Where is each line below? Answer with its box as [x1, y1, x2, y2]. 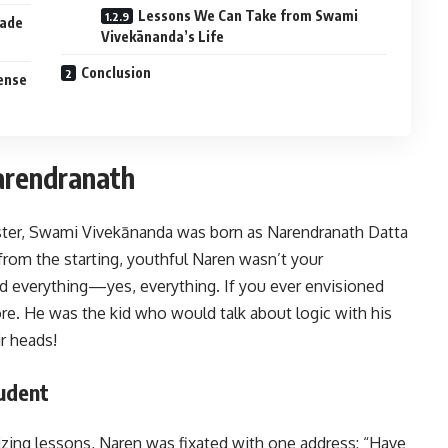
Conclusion [81, 64, 152, 81]
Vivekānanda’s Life [101, 28, 225, 45]
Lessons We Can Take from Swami [138, 7, 359, 24]
